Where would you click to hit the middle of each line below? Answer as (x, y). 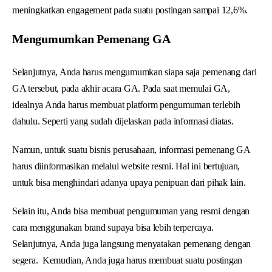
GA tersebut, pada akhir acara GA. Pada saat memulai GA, (121, 88)
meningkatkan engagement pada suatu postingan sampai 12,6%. (130, 10)
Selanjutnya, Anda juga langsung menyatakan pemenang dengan (132, 243)
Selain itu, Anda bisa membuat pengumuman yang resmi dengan (131, 211)
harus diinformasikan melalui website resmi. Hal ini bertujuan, (126, 166)
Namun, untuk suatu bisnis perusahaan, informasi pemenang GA (131, 149)
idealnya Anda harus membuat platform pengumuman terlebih (126, 104)
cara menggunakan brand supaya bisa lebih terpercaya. (113, 227)
